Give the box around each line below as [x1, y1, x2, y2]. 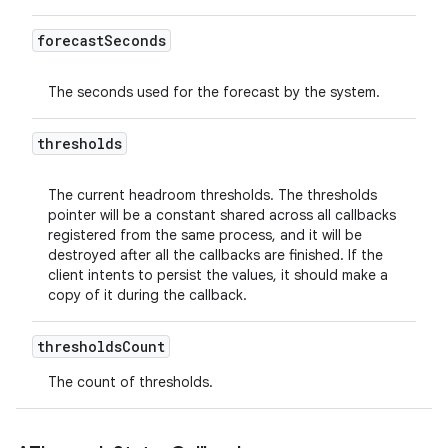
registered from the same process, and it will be [48, 226, 362, 244]
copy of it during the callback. [48, 286, 247, 304]
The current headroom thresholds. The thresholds [48, 186, 377, 204]
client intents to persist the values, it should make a [48, 266, 388, 284]
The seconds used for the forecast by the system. [48, 83, 380, 101]
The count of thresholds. [48, 373, 213, 391]
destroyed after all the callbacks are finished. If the [48, 246, 383, 264]
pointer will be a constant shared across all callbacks [48, 206, 396, 224]
